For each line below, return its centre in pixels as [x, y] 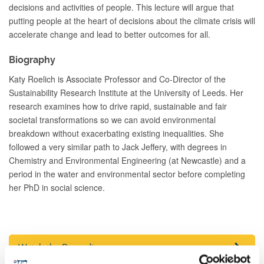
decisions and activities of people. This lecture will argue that [121, 7]
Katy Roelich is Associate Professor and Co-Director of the [117, 79]
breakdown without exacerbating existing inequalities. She [116, 133]
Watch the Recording [61, 247]
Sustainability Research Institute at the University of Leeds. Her [126, 93]
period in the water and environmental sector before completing [127, 174]
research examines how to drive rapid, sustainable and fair [118, 106]
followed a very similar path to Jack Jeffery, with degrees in [118, 147]
